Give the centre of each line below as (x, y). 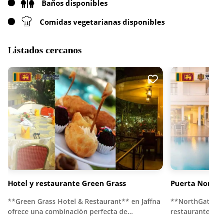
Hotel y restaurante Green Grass (67, 183)
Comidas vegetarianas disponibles (102, 22)
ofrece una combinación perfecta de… (70, 211)
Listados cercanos (45, 50)
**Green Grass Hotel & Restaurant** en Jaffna (84, 201)
